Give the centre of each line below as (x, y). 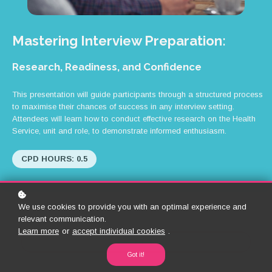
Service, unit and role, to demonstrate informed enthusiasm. (121, 131)
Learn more (39, 231)
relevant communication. (62, 219)
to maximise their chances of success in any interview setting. (123, 107)
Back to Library (141, 242)
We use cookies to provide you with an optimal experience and (132, 207)
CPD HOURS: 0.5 (54, 158)
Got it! (136, 255)
